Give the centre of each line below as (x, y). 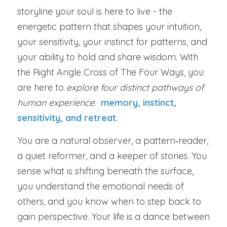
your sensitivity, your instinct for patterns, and (112, 42)
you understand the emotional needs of (101, 186)
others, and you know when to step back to (109, 201)
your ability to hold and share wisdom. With (108, 57)
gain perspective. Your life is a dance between (113, 217)
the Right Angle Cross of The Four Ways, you (110, 72)
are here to (42, 87)
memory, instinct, (139, 103)
